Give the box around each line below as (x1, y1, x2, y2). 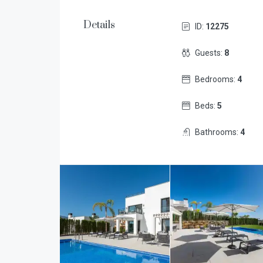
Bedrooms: (194, 75, 237, 84)
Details (83, 19, 115, 32)
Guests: (194, 48, 224, 58)
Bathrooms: (194, 127, 240, 137)
